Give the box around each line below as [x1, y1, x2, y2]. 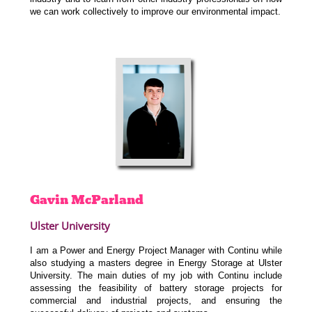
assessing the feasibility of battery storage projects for [30, 282, 282, 293]
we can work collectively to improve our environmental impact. [30, 6, 281, 17]
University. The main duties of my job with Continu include [30, 270, 282, 281]
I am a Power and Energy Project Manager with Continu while [30, 244, 282, 256]
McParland [71, 190, 144, 210]
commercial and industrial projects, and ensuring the [30, 295, 282, 306]
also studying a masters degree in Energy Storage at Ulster [30, 257, 282, 268]
